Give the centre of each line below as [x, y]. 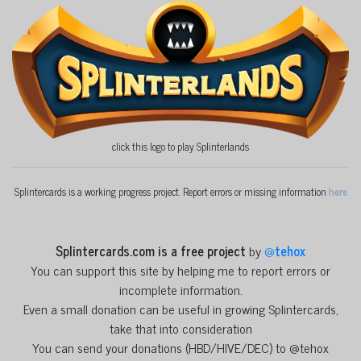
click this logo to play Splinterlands [180, 146]
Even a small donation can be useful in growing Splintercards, [180, 308]
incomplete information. [180, 289]
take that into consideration [180, 328]
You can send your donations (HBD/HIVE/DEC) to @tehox [180, 347]
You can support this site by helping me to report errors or [180, 270]
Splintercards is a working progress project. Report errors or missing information [171, 191]
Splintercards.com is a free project [151, 250]
